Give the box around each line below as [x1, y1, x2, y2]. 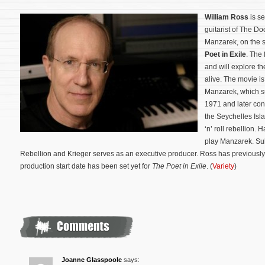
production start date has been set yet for [20, 162, 152, 170]
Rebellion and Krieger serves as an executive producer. [20, 150, 200, 158]
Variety [212, 162, 234, 170]
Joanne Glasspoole [62, 256, 122, 263]
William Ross [205, 13, 250, 21]
